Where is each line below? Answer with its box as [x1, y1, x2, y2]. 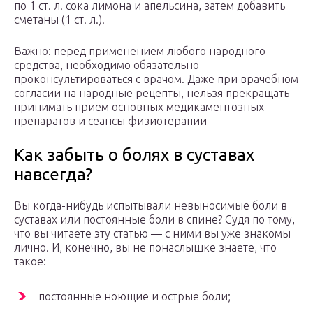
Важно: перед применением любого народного [14, 45, 265, 58]
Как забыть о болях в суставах [14, 145, 254, 165]
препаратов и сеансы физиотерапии [14, 115, 207, 128]
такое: [14, 255, 46, 268]
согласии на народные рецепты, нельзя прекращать [14, 87, 289, 100]
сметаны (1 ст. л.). [14, 13, 105, 27]
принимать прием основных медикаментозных [14, 101, 264, 114]
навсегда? [14, 165, 92, 184]
